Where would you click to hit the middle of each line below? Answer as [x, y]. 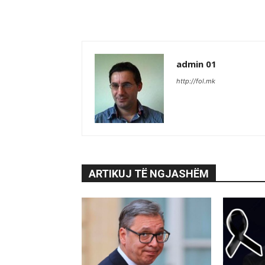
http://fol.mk [196, 81]
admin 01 [196, 64]
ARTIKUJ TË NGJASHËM [149, 174]
